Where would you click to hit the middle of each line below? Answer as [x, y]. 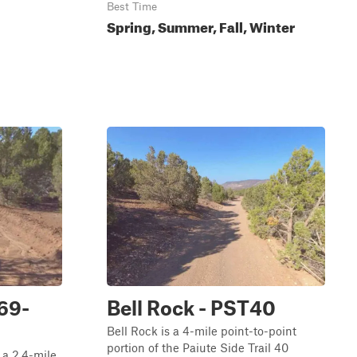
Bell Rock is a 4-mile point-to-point [202, 331]
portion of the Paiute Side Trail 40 [198, 347]
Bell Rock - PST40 [191, 308]
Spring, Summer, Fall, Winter [201, 25]
